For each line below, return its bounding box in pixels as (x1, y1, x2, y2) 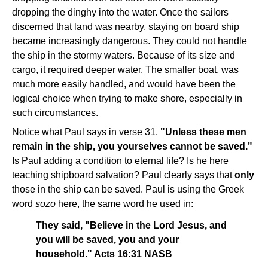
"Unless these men (160, 127, 246, 137)
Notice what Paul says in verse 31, (12, 127, 160, 137)
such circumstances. (12, 108, 98, 118)
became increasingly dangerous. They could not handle (12, 36, 247, 46)
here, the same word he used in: (58, 199, 193, 209)
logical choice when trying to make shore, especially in (12, 93, 242, 103)
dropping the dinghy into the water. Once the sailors (12, 7, 229, 17)
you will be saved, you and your (36, 234, 179, 245)
